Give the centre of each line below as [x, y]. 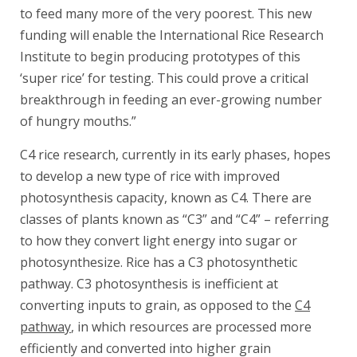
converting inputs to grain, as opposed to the [157, 306]
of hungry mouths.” [78, 122]
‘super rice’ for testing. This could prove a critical [164, 78]
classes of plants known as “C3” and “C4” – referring [175, 220]
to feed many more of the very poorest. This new [166, 14]
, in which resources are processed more [191, 327]
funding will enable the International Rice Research [172, 35]
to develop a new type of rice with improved [150, 177]
